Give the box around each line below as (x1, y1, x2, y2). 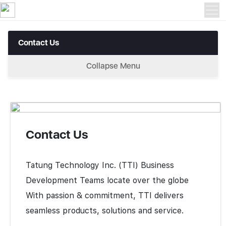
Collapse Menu (86, 61, 140, 71)
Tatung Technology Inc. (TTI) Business (26, 160, 174, 170)
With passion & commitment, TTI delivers (26, 191, 184, 200)
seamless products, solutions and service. (26, 206, 184, 215)
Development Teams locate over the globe (26, 176, 189, 185)
